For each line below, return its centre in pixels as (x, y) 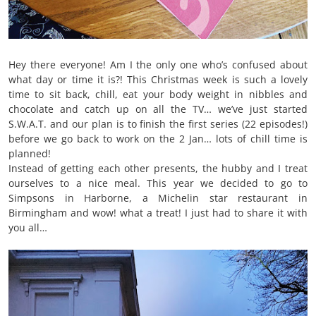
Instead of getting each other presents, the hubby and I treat (158, 169)
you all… (28, 228)
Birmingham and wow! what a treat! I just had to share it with (158, 213)
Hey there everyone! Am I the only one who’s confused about (158, 65)
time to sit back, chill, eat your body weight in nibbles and (158, 95)
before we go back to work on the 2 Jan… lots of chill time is (158, 139)
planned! (30, 154)
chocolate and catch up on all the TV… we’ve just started (158, 109)
